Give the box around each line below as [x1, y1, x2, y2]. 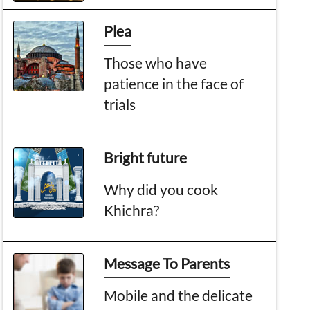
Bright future [104, 148, 188, 166]
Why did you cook [104, 180, 219, 198]
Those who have [104, 53, 208, 71]
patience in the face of [104, 74, 244, 92]
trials [104, 95, 136, 113]
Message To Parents [104, 254, 230, 272]
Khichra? [104, 201, 160, 219]
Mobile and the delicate [104, 286, 253, 304]
